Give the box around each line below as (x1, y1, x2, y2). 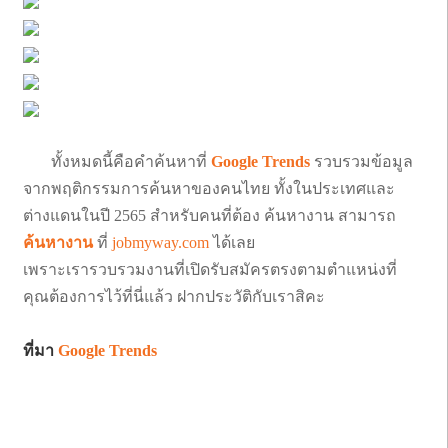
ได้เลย (209, 233, 255, 251)
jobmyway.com (112, 233, 209, 251)
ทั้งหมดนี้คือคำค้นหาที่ (23, 152, 211, 170)
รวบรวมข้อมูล (314, 152, 413, 170)
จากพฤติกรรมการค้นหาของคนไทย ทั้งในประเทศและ (23, 179, 395, 197)
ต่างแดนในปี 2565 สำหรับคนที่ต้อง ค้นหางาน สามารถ (23, 206, 396, 224)
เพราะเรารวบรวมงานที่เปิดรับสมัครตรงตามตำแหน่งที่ (23, 260, 397, 278)
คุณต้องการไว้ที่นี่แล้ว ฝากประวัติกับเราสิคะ (23, 287, 325, 305)
